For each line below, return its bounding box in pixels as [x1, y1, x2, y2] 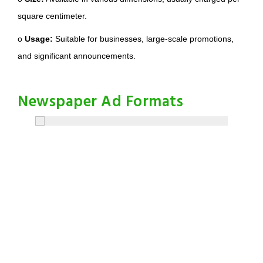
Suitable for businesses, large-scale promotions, [53, 34, 234, 44]
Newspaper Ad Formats [18, 90, 183, 115]
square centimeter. [18, 11, 87, 21]
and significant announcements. [18, 51, 136, 61]
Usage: [25, 34, 53, 44]
